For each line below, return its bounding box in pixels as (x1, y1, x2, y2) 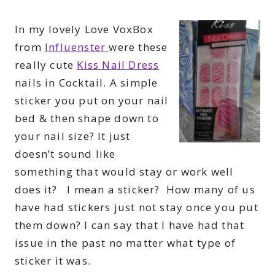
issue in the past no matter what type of (15, 236, 236, 250)
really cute (15, 58, 77, 72)
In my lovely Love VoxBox (15, 22, 153, 37)
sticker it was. (15, 254, 91, 268)
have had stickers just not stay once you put (15, 200, 258, 215)
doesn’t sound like (15, 147, 116, 161)
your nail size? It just (15, 129, 131, 144)
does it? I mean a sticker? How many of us (15, 182, 255, 197)
